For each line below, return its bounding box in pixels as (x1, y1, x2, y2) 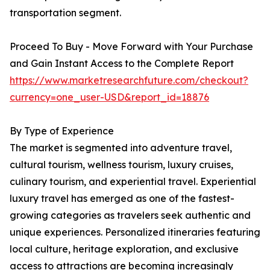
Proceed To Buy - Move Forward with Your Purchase (10, 40, 253, 53)
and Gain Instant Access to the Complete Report (10, 57, 234, 70)
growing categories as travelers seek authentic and (10, 209, 251, 222)
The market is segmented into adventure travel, (10, 142, 232, 154)
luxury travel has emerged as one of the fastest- (10, 192, 234, 205)
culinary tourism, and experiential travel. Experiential (10, 175, 256, 188)
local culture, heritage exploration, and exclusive (10, 243, 239, 256)
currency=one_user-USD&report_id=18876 (10, 91, 209, 104)
